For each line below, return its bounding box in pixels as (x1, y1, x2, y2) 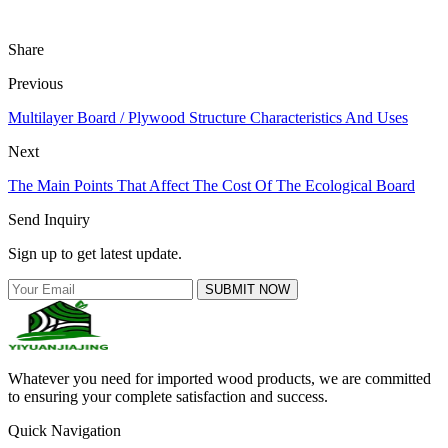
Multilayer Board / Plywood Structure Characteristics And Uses (8, 109, 408, 127)
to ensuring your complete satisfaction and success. (8, 388, 328, 406)
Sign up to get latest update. (8, 245, 182, 263)
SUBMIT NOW (205, 282, 290, 298)
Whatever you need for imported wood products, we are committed (8, 370, 431, 388)
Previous (8, 75, 63, 93)
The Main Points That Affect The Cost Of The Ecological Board (8, 177, 415, 195)
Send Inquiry (8, 211, 90, 229)
